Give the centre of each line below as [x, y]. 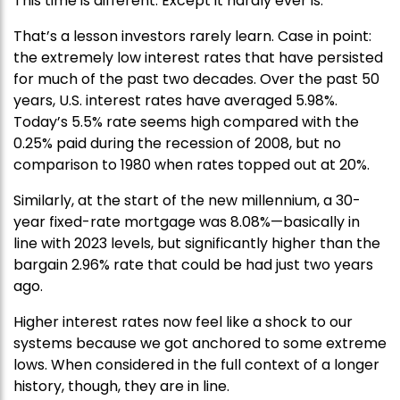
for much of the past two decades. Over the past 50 [196, 79]
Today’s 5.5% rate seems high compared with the [186, 122]
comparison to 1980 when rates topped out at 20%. [192, 165]
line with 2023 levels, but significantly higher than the [197, 244]
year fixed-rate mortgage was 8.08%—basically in [187, 222]
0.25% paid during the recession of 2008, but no [177, 144]
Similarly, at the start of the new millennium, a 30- [187, 201]
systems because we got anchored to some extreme [200, 344]
